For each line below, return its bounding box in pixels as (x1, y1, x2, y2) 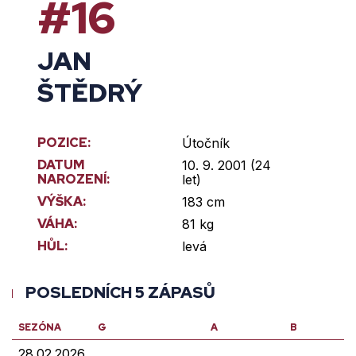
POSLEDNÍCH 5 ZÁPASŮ (25, 282, 215, 303)
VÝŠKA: (37, 193, 86, 210)
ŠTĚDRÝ (37, 75, 142, 110)
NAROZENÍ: (37, 171, 110, 188)
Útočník (182, 135, 230, 151)
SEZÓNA (18, 321, 61, 334)
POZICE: (37, 134, 91, 151)
